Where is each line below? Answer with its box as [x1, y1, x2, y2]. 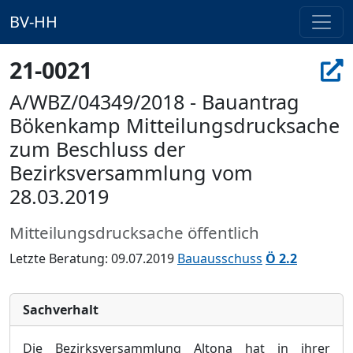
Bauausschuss [177, 250, 262, 267]
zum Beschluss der [9, 136, 185, 162]
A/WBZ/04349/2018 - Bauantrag [9, 88, 299, 115]
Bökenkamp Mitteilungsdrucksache [9, 112, 340, 139]
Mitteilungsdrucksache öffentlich [9, 221, 259, 243]
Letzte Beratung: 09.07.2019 [9, 250, 177, 267]
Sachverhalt [23, 301, 98, 318]
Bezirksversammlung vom [9, 159, 253, 186]
